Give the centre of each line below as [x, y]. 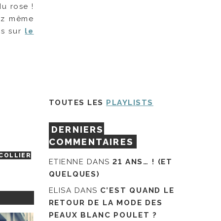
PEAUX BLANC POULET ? [103, 215]
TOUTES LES [77, 102]
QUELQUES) [74, 174]
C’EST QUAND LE [137, 190]
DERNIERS [78, 129]
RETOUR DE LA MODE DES [106, 203]
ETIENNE [66, 162]
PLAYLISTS [130, 102]
